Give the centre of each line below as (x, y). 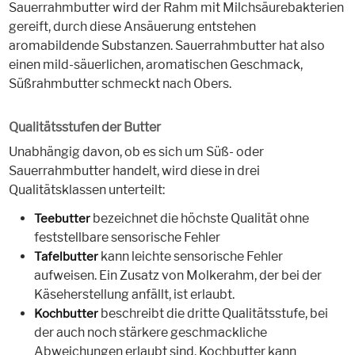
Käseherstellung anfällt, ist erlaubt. (134, 295)
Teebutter (62, 219)
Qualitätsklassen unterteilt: (86, 190)
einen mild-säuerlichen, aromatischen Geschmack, (155, 65)
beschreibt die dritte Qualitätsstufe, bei (213, 314)
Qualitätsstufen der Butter (84, 128)
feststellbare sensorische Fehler (127, 238)
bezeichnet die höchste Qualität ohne (199, 219)
